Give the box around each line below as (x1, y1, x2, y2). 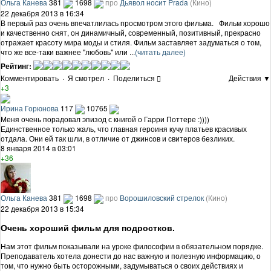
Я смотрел (68, 73, 104, 83)
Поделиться (113, 73, 155, 83)
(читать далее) (135, 46, 186, 57)
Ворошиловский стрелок (120, 192, 204, 203)
